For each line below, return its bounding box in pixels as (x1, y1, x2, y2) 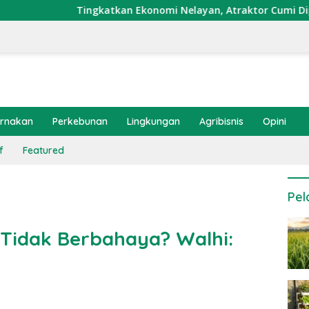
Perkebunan (52, 115, 108, 128)
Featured (23, 144, 64, 157)
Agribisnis (199, 115, 243, 128)
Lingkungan (127, 115, 180, 128)
